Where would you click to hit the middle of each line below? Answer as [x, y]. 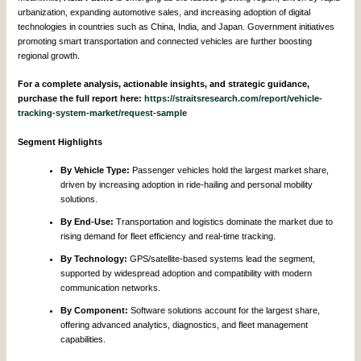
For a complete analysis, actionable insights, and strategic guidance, [164, 84]
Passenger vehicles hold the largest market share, [230, 170]
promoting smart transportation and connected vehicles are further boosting [165, 41]
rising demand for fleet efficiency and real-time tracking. [168, 237]
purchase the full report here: [81, 99]
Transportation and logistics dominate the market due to [224, 222]
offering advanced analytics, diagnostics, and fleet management [185, 325]
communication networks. [111, 288]
